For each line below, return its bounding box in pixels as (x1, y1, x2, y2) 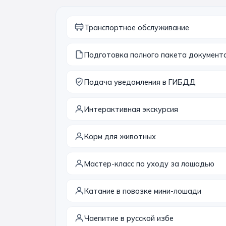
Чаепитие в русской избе (84, 213, 174, 223)
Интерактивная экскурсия (84, 104, 178, 114)
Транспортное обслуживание (84, 22, 189, 32)
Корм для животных (84, 131, 156, 141)
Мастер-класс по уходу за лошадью (84, 158, 214, 168)
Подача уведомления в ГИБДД (84, 77, 196, 87)
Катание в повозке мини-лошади (84, 186, 201, 196)
